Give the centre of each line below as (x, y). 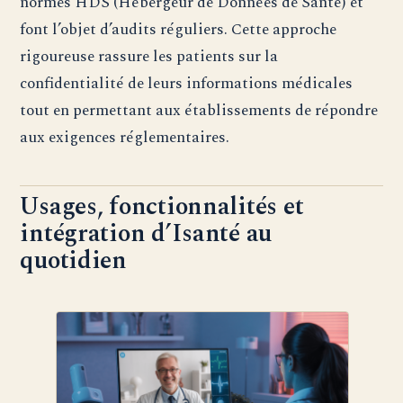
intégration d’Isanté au (146, 233)
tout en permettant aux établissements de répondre (199, 110)
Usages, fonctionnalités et (162, 206)
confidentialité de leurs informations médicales (187, 83)
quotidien (73, 260)
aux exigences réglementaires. (125, 137)
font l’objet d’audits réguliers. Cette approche (179, 29)
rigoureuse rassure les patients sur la (149, 56)
